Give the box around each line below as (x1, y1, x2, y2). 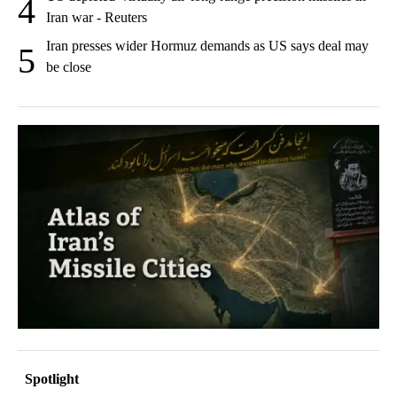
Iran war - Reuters (46, 10, 147, 26)
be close (46, 59, 91, 75)
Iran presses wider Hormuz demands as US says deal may (46, 38, 369, 54)
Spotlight (25, 370, 79, 386)
